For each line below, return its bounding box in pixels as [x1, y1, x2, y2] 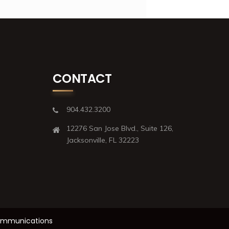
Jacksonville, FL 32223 [66, 135, 139, 145]
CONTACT [52, 70, 112, 87]
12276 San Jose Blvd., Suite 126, [66, 123, 173, 133]
